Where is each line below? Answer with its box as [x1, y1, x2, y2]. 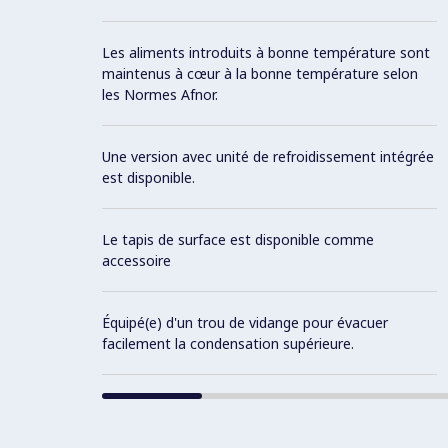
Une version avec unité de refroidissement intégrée [102, 146, 434, 166]
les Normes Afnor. [102, 84, 218, 104]
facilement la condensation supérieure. [102, 333, 354, 353]
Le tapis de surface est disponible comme [102, 229, 374, 249]
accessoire [102, 250, 171, 270]
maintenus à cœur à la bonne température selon [102, 63, 418, 83]
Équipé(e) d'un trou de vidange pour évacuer [102, 312, 388, 332]
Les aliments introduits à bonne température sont [102, 42, 430, 62]
